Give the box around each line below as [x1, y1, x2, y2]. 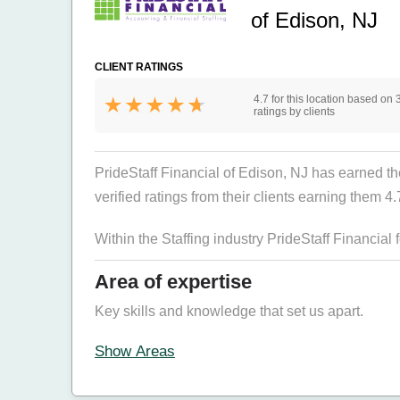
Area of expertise [95, 271, 252, 293]
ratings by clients [253, 105, 335, 118]
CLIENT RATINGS [95, 61, 183, 73]
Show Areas [95, 343, 175, 360]
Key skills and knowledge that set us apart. [95, 304, 363, 319]
